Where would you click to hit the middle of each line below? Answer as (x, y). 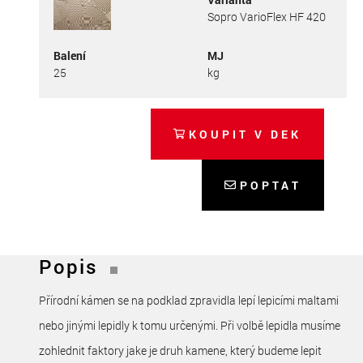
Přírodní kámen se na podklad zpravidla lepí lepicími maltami (189, 300)
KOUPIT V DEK (245, 134)
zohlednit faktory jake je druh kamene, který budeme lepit (180, 350)
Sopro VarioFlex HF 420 (266, 16)
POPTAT (271, 185)
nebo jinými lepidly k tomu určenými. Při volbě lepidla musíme (190, 325)
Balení (69, 55)
